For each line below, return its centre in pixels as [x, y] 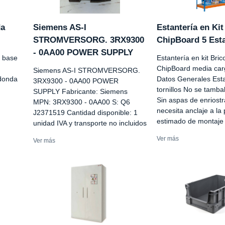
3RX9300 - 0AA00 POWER [76, 81]
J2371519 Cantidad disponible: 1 [85, 113]
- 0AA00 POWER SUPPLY [83, 53]
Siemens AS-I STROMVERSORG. [87, 71]
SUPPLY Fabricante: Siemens [80, 92]
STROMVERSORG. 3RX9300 [89, 40]
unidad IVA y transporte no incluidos [90, 123]
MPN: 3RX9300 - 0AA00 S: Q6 [82, 102]
